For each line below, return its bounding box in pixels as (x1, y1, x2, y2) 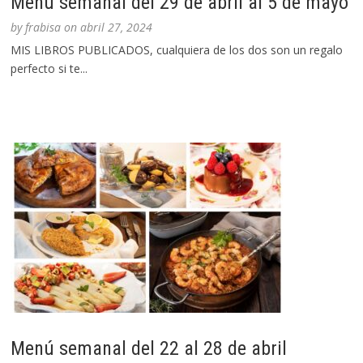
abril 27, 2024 (80, 19, 153, 36)
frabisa (25, 19, 62, 36)
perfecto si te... (11, 61, 88, 77)
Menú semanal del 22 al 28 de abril (11, 337, 288, 361)
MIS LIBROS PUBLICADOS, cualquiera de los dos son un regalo (11, 42, 344, 58)
